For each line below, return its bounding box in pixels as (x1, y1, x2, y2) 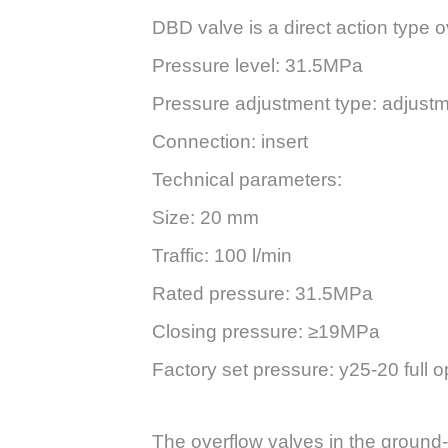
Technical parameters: (152, 169, 342, 191)
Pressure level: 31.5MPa (152, 55, 363, 77)
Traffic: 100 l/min (152, 245, 292, 267)
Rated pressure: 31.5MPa (152, 283, 373, 305)
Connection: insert (152, 131, 308, 153)
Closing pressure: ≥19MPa (152, 321, 380, 343)
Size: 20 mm (152, 207, 259, 229)
